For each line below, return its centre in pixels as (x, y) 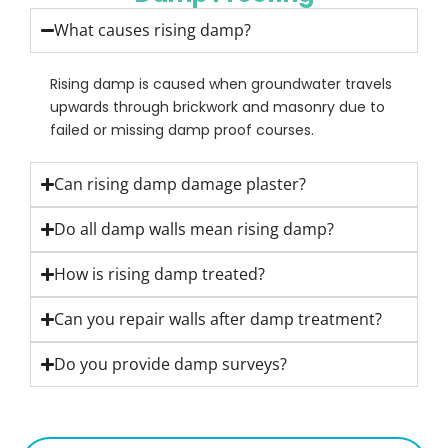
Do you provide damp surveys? (171, 364)
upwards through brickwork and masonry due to (217, 107)
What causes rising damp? (153, 30)
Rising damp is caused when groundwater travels (221, 84)
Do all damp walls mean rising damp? (194, 229)
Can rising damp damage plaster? (180, 184)
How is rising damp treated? (160, 274)
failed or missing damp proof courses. (182, 130)
